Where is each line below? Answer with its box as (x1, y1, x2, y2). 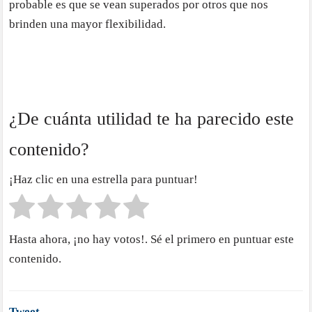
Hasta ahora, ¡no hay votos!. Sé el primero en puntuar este (9, 232, 295, 246)
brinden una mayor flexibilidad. (9, 17, 166, 31)
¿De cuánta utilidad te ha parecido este (9, 109, 295, 130)
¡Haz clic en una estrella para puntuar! (9, 172, 198, 186)
